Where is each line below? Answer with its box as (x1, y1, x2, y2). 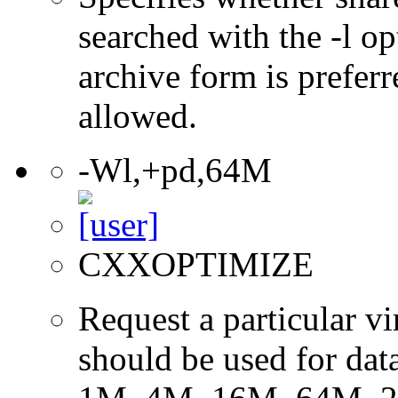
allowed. (78, 96, 197, 135)
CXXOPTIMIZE (78, 244, 314, 283)
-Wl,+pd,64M (78, 150, 272, 189)
